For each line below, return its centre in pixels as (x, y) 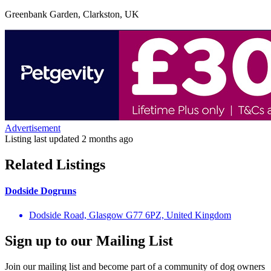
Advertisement (33, 128)
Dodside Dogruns (41, 191)
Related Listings (55, 165)
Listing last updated (43, 139)
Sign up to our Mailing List (89, 240)
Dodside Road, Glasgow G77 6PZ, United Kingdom (130, 215)
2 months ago (107, 139)
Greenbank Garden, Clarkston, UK (72, 15)
